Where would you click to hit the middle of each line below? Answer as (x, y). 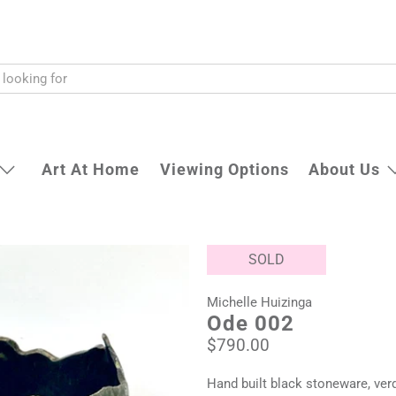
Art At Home (91, 169)
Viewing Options (224, 169)
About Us (344, 169)
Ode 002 (251, 324)
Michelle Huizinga (259, 302)
